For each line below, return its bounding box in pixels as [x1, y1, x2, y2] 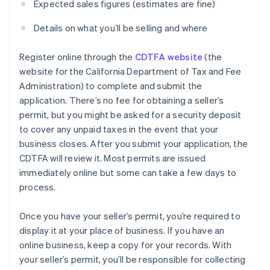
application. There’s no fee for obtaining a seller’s [19, 94, 224, 107]
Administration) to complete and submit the [19, 80, 202, 92]
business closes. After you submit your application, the [19, 137, 248, 150]
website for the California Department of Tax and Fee [19, 65, 242, 78]
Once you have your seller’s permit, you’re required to [19, 210, 240, 222]
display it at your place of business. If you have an [19, 224, 225, 237]
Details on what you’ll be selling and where [34, 22, 208, 34]
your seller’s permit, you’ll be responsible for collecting [19, 253, 246, 266]
